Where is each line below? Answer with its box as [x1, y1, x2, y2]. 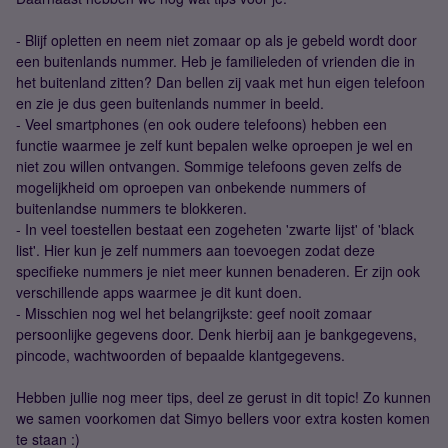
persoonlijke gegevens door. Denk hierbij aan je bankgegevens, [16, 324, 417, 344]
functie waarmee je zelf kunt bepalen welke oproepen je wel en [16, 135, 413, 155]
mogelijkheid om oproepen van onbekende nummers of [16, 177, 366, 197]
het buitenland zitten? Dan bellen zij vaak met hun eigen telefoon [16, 72, 425, 92]
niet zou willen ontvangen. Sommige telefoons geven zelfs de [16, 156, 402, 176]
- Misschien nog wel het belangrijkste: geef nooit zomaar [16, 303, 372, 323]
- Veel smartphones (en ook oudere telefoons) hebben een [16, 114, 387, 134]
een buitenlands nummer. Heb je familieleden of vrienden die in [16, 51, 415, 71]
